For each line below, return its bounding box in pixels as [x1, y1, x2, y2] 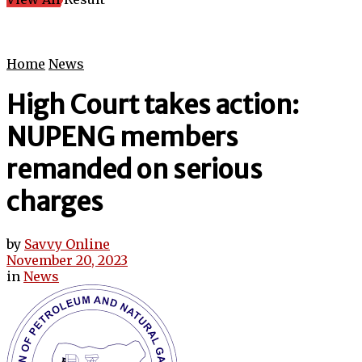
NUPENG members [6, 121, 238, 154]
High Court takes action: [6, 89, 299, 122]
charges [6, 186, 103, 219]
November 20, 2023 [6, 251, 128, 268]
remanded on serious [6, 154, 263, 187]
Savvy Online [24, 235, 110, 252]
